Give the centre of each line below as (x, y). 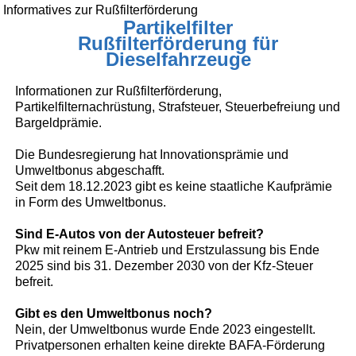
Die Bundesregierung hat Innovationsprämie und (152, 154)
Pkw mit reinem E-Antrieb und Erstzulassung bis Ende (168, 250)
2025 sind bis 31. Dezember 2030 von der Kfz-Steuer (164, 265)
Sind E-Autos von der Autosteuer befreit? (140, 234)
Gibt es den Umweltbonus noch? (114, 313)
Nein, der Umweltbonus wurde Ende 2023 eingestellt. (166, 329)
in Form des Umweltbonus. (91, 202)
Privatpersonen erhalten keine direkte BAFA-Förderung (170, 345)
